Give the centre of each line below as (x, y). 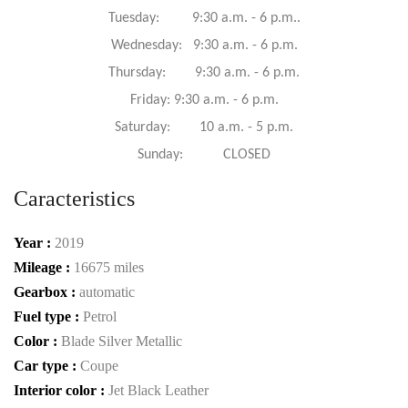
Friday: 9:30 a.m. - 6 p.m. (204, 100)
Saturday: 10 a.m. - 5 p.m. (204, 127)
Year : (34, 243)
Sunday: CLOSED (204, 155)
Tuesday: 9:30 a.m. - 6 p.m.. (204, 18)
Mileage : (44, 267)
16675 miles (109, 267)
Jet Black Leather (158, 390)
